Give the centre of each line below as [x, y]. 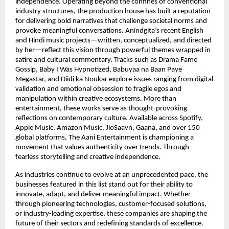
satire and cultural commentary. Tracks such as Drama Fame [106, 60]
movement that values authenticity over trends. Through [102, 148]
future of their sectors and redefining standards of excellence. [109, 224]
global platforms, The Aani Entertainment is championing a [105, 138]
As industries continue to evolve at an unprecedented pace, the [112, 175]
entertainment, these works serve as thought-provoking [101, 109]
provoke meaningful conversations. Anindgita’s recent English [109, 31]
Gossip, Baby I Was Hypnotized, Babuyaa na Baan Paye [99, 70]
